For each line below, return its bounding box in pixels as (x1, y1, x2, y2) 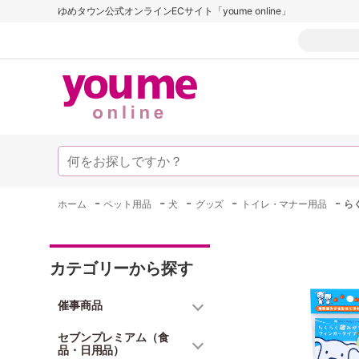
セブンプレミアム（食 (58, 330, 169, 344)
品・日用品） (58, 343, 125, 357)
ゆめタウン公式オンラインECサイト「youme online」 (58, 5, 292, 17)
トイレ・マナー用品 (241, 198, 327, 210)
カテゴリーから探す (50, 259, 193, 278)
